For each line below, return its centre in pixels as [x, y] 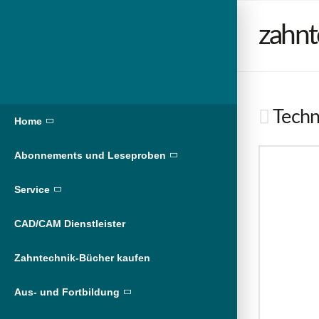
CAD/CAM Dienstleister [70, 224]
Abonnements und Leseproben [90, 156]
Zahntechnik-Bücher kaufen [82, 258]
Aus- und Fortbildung [67, 292]
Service [32, 190]
